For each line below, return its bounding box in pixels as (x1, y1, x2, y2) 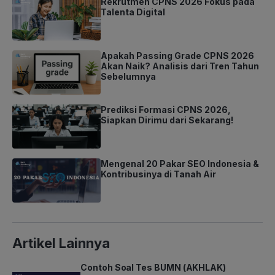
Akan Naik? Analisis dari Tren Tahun (101, 61, 259, 72)
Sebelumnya (101, 71, 156, 82)
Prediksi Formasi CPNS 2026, (101, 104, 231, 115)
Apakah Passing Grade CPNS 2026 (101, 50, 254, 61)
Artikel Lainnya (12, 235, 110, 252)
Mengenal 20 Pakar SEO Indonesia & (101, 158, 259, 169)
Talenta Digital (101, 7, 165, 18)
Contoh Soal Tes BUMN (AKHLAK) (80, 262, 227, 273)
